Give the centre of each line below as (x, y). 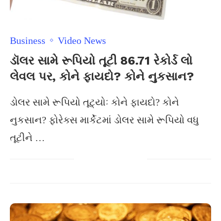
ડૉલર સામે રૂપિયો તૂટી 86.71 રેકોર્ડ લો (101, 61)
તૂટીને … (27, 138)
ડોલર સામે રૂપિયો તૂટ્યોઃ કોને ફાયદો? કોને (94, 102)
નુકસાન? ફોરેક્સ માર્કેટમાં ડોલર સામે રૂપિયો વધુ (104, 120)
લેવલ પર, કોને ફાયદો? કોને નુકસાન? (102, 76)
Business (28, 40)
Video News (82, 40)
